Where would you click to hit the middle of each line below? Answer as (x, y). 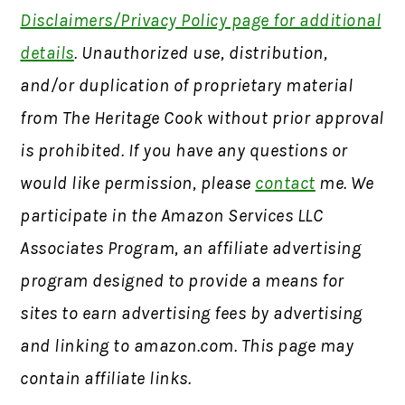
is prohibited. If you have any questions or (184, 150)
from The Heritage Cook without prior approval (202, 118)
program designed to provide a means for (182, 280)
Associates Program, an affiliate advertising (191, 248)
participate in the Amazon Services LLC (172, 215)
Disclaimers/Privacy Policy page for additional (201, 20)
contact (285, 183)
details (47, 52)
